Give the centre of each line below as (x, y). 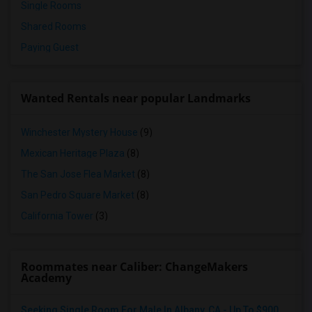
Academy (46, 278)
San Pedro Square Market (78, 195)
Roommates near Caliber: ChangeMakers (134, 267)
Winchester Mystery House (79, 132)
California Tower (57, 216)
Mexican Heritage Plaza (73, 153)
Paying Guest (50, 47)
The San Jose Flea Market (78, 174)
